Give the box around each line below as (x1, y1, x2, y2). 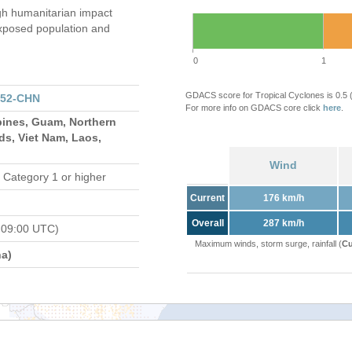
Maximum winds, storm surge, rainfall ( (194, 239, 342, 248)
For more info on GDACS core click (185, 103, 323, 112)
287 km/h (262, 218, 304, 229)
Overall (191, 218, 224, 229)
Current (190, 192, 225, 203)
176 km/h (262, 192, 304, 203)
